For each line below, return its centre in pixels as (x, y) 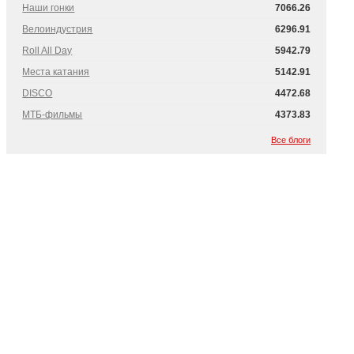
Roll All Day (47, 51)
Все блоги (291, 140)
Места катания (56, 72)
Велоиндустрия (58, 29)
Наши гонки (49, 8)
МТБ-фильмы (53, 115)
